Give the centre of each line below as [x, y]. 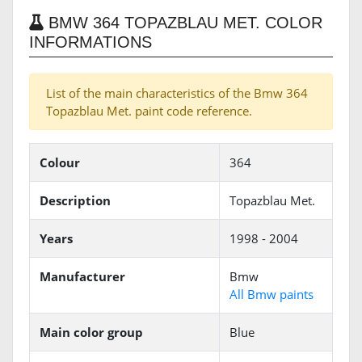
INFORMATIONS [90, 42]
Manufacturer [82, 277]
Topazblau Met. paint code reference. [149, 111]
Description [75, 201]
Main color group [91, 333]
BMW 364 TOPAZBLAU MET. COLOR [183, 23]
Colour [60, 163]
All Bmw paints [271, 295]
